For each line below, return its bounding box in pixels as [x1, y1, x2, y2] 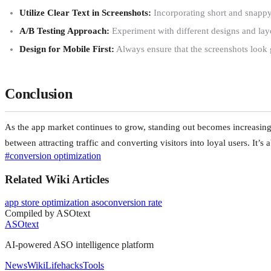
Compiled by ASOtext [5, 208, 90, 219]
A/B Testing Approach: [19, 25, 109, 36]
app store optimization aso [5, 197, 104, 208]
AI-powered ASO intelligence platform [5, 240, 154, 250]
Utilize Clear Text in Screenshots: [19, 7, 151, 18]
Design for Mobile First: [19, 44, 114, 54]
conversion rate [104, 197, 162, 208]
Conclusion [5, 85, 73, 102]
